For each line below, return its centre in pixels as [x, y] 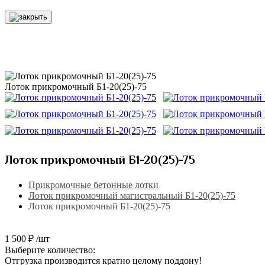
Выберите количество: [50, 250]
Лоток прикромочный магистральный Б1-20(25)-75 [132, 196]
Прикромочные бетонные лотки [93, 185]
